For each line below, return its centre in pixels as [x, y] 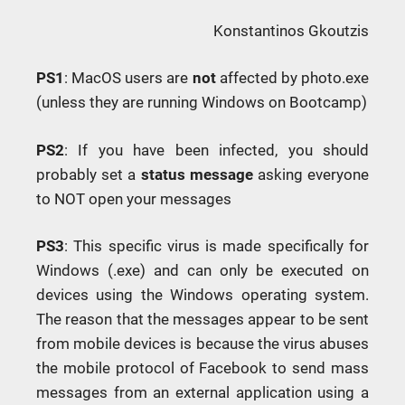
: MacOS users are [128, 78]
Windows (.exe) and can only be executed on [202, 271]
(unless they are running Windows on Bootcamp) [202, 103]
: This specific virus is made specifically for [217, 246]
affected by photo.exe [292, 78]
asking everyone [311, 174]
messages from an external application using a [202, 393]
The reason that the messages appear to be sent [202, 320]
